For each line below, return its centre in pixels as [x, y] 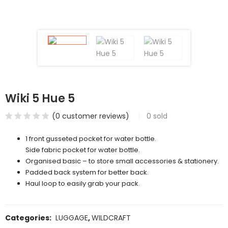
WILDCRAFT [111, 218]
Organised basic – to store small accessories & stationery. [122, 161]
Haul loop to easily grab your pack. [83, 183]
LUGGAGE [72, 218]
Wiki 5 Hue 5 [40, 98]
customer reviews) [95, 116]
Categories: [29, 218]
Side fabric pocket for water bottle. [83, 150]
